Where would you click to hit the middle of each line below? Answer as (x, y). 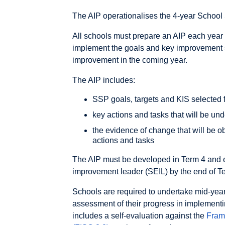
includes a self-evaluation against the (139, 215)
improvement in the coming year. (130, 60)
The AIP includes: (104, 80)
